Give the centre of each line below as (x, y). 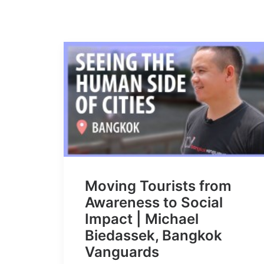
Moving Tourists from (158, 186)
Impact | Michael (142, 219)
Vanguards (122, 252)
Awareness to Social (154, 203)
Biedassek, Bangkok (154, 236)
